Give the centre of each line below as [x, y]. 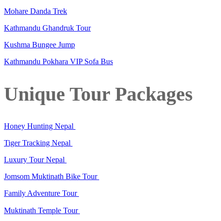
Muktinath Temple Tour [42, 211]
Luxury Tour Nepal [35, 160]
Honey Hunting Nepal [40, 126]
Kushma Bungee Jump [39, 44]
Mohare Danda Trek [36, 11]
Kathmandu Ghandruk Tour [47, 28]
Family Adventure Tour [41, 193]
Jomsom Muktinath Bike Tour [52, 177]
